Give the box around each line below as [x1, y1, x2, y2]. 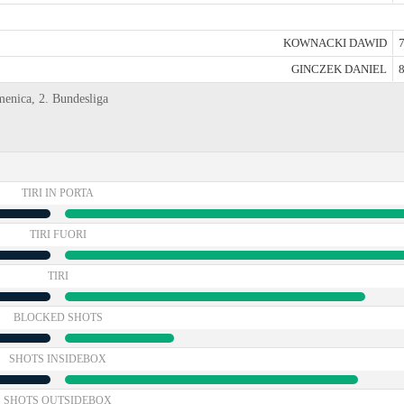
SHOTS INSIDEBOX [9, 353, 106, 365]
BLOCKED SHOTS [13, 311, 103, 324]
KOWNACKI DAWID [283, 36, 387, 50]
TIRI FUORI [29, 228, 87, 241]
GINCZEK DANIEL [291, 62, 387, 76]
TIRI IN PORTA [22, 187, 94, 199]
